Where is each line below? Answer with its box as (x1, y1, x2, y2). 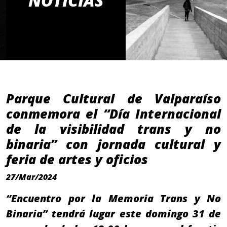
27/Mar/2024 (6, 171, 57, 183)
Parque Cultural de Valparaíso (6, 90, 221, 107)
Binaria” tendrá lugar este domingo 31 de (6, 207, 221, 221)
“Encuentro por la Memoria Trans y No (6, 192, 221, 206)
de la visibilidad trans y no (6, 120, 221, 138)
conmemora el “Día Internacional (6, 105, 221, 123)
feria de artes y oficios (6, 150, 152, 168)
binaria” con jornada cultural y (6, 135, 221, 153)
